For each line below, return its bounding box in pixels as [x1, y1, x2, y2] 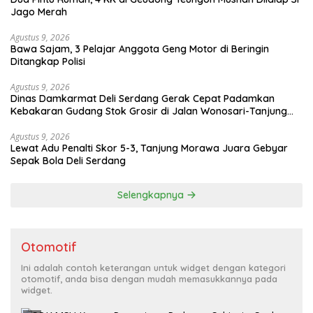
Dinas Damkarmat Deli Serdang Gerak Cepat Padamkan [10, 92, 275, 105]
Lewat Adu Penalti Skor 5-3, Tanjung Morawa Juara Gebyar [10, 141, 288, 154]
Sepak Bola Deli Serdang [10, 154, 126, 167]
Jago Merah [10, 5, 67, 18]
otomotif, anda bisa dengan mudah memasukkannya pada [21, 272, 277, 284]
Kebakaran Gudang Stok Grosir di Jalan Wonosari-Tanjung [10, 104, 287, 117]
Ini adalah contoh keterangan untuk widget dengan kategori [21, 261, 286, 273]
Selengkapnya [117, 188, 187, 201]
